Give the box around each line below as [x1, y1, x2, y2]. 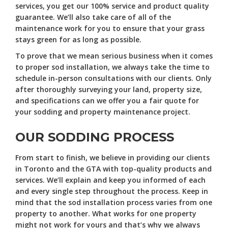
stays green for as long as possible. [15, 34, 141, 44]
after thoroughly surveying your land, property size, [15, 84, 202, 94]
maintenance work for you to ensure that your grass [15, 23, 205, 33]
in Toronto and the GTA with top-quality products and [15, 163, 212, 174]
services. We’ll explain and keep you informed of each [15, 175, 206, 185]
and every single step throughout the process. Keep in [15, 186, 208, 196]
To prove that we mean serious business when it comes [15, 50, 213, 61]
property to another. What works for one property [15, 208, 196, 218]
